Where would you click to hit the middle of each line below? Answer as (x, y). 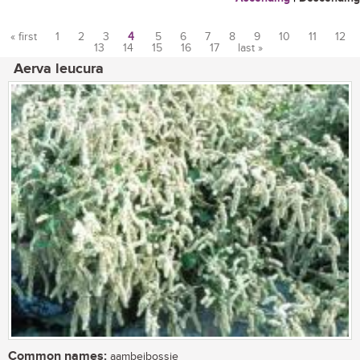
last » (250, 48)
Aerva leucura (59, 69)
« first (24, 37)
